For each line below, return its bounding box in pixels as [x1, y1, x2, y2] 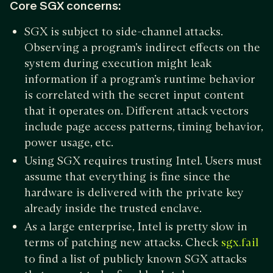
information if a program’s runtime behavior [24, 71, 255, 86]
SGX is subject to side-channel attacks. [24, 24, 222, 38]
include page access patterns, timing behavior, [24, 119, 263, 133]
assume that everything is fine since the [24, 169, 230, 183]
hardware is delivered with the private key [24, 185, 243, 199]
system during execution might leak [24, 55, 211, 70]
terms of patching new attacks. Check [24, 235, 221, 249]
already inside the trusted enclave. [24, 200, 204, 215]
